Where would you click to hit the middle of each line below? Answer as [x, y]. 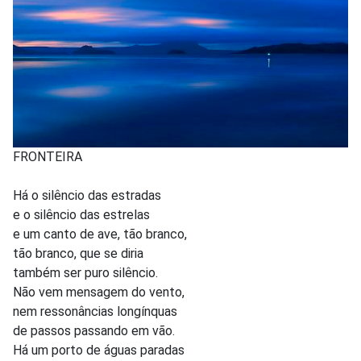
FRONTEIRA [48, 156]
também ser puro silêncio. [85, 272]
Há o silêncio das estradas [87, 195]
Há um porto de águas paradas [99, 350]
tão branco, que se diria [78, 253]
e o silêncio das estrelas [81, 214]
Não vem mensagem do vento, [99, 292]
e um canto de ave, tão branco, [100, 234]
